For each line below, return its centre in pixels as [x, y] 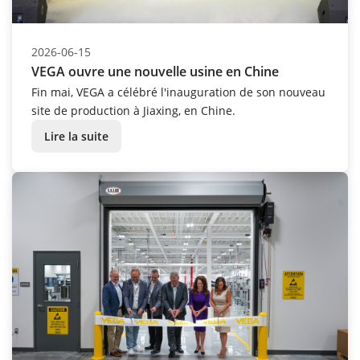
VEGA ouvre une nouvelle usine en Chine [155, 72]
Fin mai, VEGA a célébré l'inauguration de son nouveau [178, 92]
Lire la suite [76, 137]
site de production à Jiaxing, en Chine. [133, 111]
